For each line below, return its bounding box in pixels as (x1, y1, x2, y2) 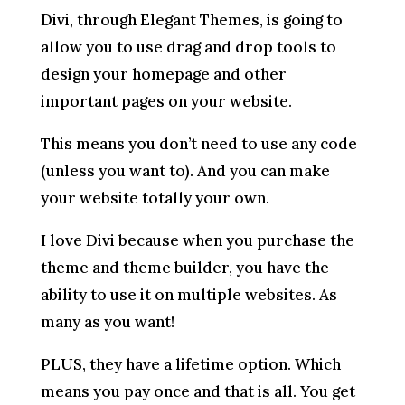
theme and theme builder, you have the (40, 257, 329, 278)
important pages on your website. (40, 90, 292, 111)
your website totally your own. (40, 187, 269, 208)
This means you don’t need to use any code (40, 133, 357, 154)
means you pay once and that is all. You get (40, 381, 355, 401)
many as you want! (40, 311, 174, 332)
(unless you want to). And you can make (40, 160, 330, 181)
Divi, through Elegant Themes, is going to (40, 9, 343, 30)
